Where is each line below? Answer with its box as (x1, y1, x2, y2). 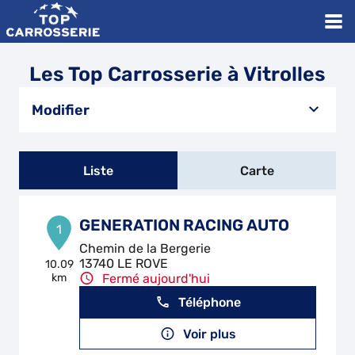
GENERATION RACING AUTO (79, 216, 290, 235)
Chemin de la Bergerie (79, 241, 212, 256)
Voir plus (182, 326, 236, 342)
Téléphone (177, 294, 241, 310)
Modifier (32, 101, 90, 119)
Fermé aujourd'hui (102, 271, 211, 286)
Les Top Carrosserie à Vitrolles (29, 63, 326, 86)
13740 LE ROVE (79, 256, 169, 271)
